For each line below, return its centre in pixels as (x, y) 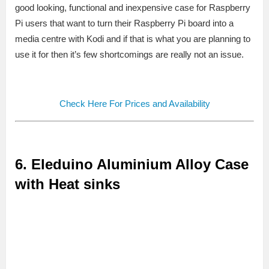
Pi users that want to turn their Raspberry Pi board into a (124, 23)
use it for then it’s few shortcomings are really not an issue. (129, 54)
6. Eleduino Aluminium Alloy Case (132, 164)
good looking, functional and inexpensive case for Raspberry (133, 7)
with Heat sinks (68, 184)
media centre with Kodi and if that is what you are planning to (133, 38)
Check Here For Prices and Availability (134, 103)
